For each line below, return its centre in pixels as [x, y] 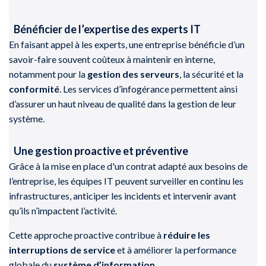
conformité [34, 88]
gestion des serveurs [133, 74]
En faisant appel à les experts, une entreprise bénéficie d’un [127, 44]
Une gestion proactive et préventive [101, 151]
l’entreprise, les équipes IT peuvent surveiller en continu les [126, 180]
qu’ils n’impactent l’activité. [63, 210]
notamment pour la [48, 74]
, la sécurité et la [211, 74]
